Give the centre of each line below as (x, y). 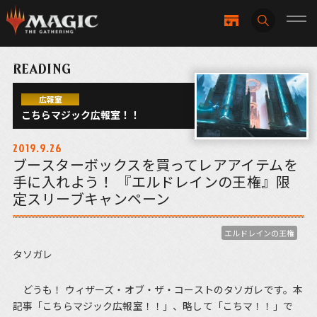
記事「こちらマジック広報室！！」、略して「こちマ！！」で (152, 306)
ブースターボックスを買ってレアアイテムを (155, 165)
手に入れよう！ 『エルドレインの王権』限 (151, 182)
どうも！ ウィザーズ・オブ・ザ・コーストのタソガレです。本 (158, 290)
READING (42, 69)
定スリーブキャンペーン (91, 199)
